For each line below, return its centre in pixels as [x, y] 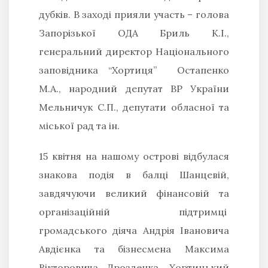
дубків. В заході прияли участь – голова [134, 14]
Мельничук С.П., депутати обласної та [134, 107]
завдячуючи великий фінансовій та [134, 193]
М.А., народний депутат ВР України [134, 88]
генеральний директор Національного [134, 51]
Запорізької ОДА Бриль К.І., [134, 33]
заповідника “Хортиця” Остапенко [134, 70]
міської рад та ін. [79, 125]
